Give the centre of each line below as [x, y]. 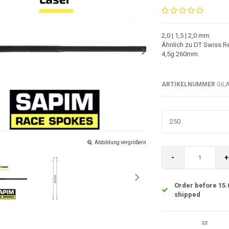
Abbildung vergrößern [120, 142]
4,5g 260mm [179, 54]
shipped [187, 194]
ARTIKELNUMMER [188, 84]
